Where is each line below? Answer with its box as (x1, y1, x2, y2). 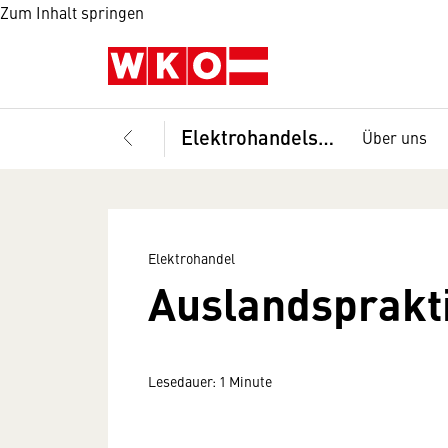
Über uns (362, 126, 427, 148)
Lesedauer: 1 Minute (148, 371, 272, 391)
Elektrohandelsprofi (318, 122, 334, 151)
